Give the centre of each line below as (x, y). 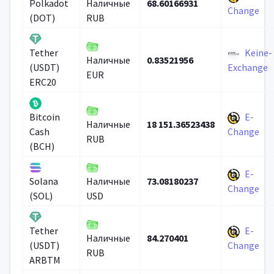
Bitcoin (44, 117)
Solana (43, 181)
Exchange (247, 68)
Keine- (258, 53)
